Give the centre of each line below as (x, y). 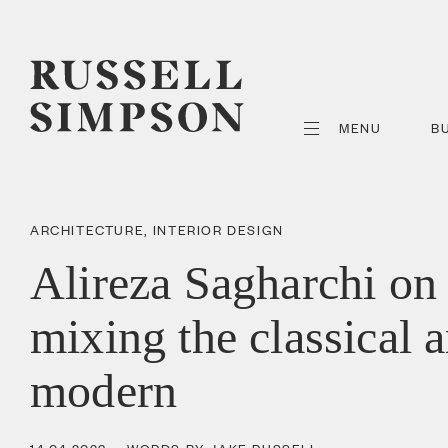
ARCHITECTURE (87, 229)
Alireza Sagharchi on (234, 282)
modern (104, 390)
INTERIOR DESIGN (218, 229)
